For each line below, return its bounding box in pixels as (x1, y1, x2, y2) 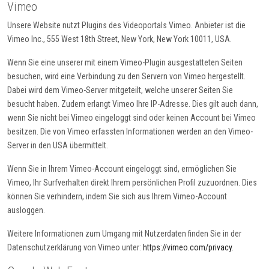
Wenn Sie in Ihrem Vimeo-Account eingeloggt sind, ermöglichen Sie (7, 164, 237, 174)
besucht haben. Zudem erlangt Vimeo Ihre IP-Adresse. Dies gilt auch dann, (7, 99, 258, 109)
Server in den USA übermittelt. (7, 141, 108, 151)
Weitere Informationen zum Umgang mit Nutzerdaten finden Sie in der (7, 229, 241, 239)
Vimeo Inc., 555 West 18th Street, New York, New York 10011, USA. (7, 34, 232, 44)
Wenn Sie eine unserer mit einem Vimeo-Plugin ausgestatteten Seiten (7, 58, 243, 68)
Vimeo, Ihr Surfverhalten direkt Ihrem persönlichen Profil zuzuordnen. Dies (7, 178, 257, 188)
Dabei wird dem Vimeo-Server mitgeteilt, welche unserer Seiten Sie (7, 85, 233, 95)
